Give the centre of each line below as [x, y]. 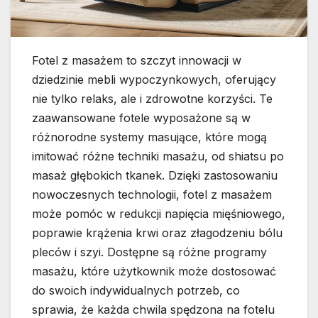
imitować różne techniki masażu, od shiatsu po [158, 157]
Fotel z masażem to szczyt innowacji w [137, 61]
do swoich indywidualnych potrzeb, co [136, 291]
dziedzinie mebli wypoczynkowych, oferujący [154, 80]
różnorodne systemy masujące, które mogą [149, 137]
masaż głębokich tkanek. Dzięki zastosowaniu [155, 176]
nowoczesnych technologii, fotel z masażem [152, 195]
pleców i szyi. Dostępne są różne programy [149, 252]
